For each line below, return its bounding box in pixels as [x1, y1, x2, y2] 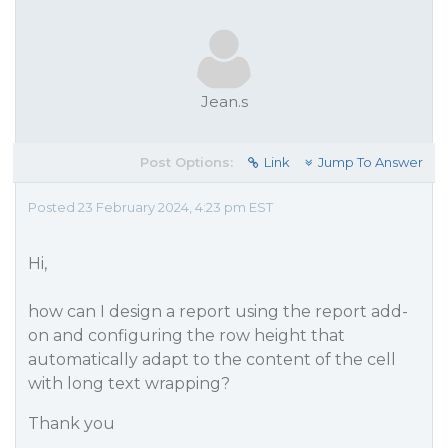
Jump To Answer [318, 154, 423, 170]
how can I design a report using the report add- [28, 302, 408, 321]
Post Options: [140, 154, 233, 170]
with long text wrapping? [28, 374, 230, 393]
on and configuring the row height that [28, 326, 345, 345]
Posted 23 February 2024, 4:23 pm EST [28, 199, 273, 215]
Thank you [28, 414, 115, 433]
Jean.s [200, 92, 248, 111]
